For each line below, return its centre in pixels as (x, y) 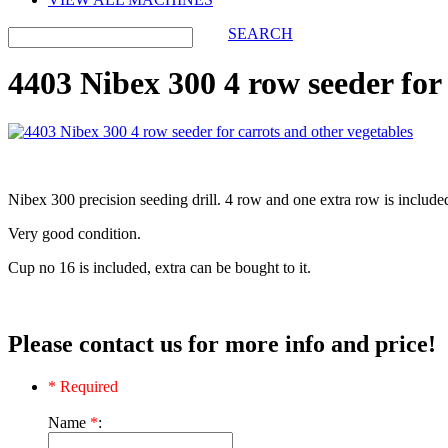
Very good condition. (74, 234)
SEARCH (260, 34)
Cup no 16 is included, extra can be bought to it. (161, 268)
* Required (83, 387)
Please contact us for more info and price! (222, 344)
